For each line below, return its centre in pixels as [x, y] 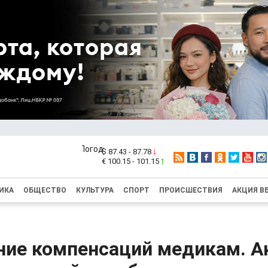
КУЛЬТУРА [95, 190]
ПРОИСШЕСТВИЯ [191, 190]
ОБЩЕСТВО [45, 190]
